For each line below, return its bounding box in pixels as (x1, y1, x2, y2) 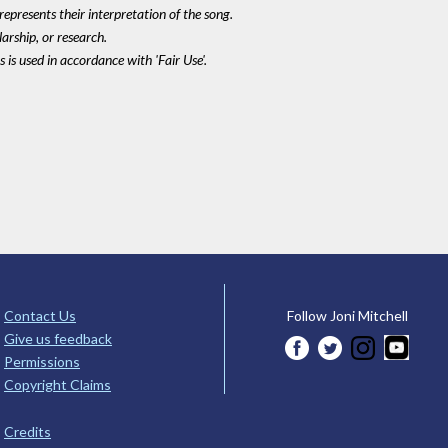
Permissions (4, 353, 80, 371)
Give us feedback (4, 330, 112, 348)
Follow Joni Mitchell (286, 307, 408, 325)
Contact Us (4, 307, 76, 325)
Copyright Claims (4, 376, 111, 394)
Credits (4, 422, 51, 440)
